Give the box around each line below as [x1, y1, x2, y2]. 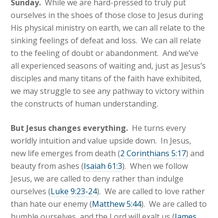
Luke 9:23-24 [51, 186, 97, 197]
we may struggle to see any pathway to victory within [11, 86, 204, 97]
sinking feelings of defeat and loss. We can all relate [11, 35, 201, 46]
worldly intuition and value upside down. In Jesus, [11, 135, 192, 146]
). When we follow [122, 161, 188, 172]
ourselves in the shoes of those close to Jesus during [11, 10, 204, 21]
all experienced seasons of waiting [11, 60, 136, 72]
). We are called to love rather [97, 186, 205, 197]
